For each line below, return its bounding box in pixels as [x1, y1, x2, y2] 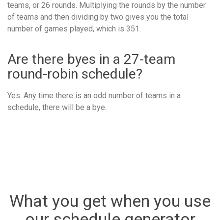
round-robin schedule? [7, 65, 142, 82]
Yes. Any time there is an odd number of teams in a [7, 91, 181, 100]
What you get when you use [9, 191, 211, 211]
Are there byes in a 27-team [7, 51, 175, 67]
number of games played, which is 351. [7, 24, 141, 33]
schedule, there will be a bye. [7, 103, 107, 112]
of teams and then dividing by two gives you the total [7, 12, 189, 22]
